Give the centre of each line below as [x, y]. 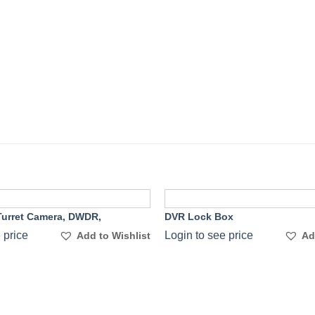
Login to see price [208, 235]
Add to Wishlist [114, 235]
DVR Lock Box [199, 217]
